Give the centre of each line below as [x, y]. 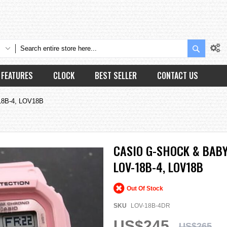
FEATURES [17, 75]
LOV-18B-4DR [150, 205]
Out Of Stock [145, 188]
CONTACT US [178, 75]
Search [212, 47]
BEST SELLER [116, 75]
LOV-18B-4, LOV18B [158, 166]
